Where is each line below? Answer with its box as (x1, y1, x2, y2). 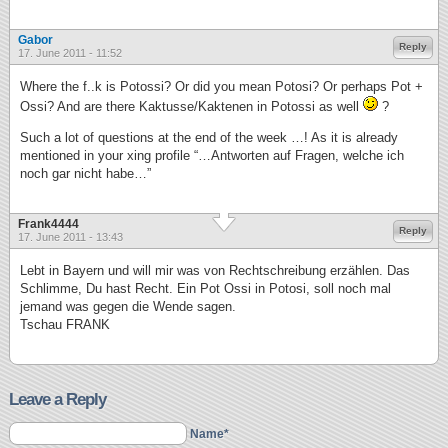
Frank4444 (18, 217, 79, 231)
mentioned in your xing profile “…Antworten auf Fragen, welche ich (20, 148, 404, 163)
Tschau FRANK (20, 317, 110, 332)
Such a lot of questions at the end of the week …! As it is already (20, 130, 398, 145)
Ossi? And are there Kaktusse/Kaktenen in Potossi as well (20, 99, 363, 114)
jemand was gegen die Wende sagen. (20, 299, 236, 314)
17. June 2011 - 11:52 (18, 47, 122, 59)
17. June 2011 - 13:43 (18, 231, 123, 243)
